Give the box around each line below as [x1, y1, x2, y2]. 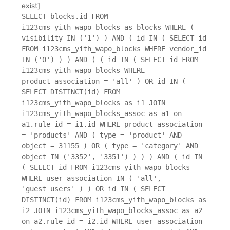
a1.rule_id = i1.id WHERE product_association [22, 120, 202, 129]
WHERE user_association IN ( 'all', [22, 174, 161, 183]
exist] [22, 2, 40, 11]
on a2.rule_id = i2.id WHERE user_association [22, 217, 202, 226]
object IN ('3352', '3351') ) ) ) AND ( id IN [22, 152, 202, 161]
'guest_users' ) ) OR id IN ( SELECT [22, 185, 165, 194]
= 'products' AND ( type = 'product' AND [22, 131, 182, 140]
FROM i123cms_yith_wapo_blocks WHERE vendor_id [22, 45, 206, 53]
